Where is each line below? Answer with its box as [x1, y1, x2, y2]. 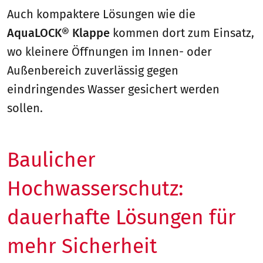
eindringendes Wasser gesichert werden [7, 82, 220, 97]
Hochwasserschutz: [7, 176, 183, 201]
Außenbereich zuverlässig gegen [7, 63, 178, 78]
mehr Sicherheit [7, 234, 157, 259]
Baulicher [7, 147, 96, 173]
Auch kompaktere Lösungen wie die [7, 7, 195, 22]
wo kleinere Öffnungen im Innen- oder [7, 45, 212, 59]
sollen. [7, 101, 43, 116]
